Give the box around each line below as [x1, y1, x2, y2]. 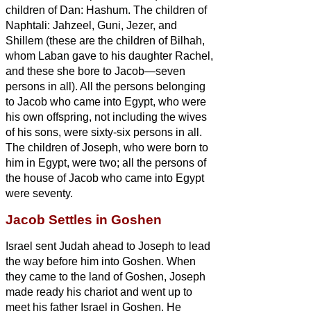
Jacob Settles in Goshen [6, 212, 162, 227]
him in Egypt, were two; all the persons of [6, 156, 206, 169]
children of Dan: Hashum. [6, 3, 131, 16]
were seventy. [6, 187, 73, 199]
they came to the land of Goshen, [6, 270, 169, 283]
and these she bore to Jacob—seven [6, 65, 185, 77]
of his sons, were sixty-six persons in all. [6, 126, 202, 138]
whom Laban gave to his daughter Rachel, [6, 49, 213, 62]
